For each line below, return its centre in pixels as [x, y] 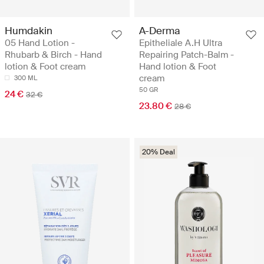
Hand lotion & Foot [178, 66]
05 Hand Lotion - [40, 43]
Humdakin [29, 30]
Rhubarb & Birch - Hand [53, 55]
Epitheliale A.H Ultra [181, 43]
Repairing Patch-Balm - [187, 55]
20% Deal [159, 152]
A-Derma [160, 30]
